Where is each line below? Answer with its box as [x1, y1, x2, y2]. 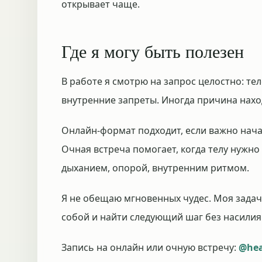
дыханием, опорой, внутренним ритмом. [61, 161, 249, 174]
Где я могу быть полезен [61, 39, 244, 63]
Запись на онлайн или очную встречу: [61, 241, 239, 254]
